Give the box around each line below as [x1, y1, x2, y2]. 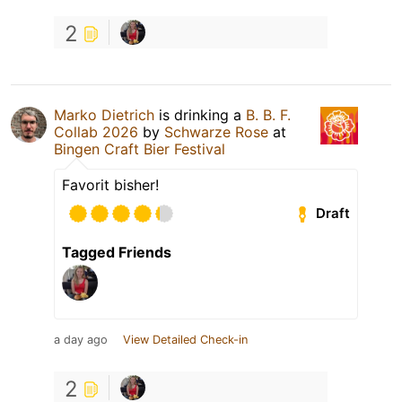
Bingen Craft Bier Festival [54, 139, 225, 158]
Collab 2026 [54, 122, 138, 141]
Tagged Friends [62, 242, 171, 261]
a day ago [54, 332, 108, 346]
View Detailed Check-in [123, 332, 248, 346]
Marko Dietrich [54, 105, 154, 124]
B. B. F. [246, 105, 291, 124]
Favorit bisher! [62, 175, 159, 194]
